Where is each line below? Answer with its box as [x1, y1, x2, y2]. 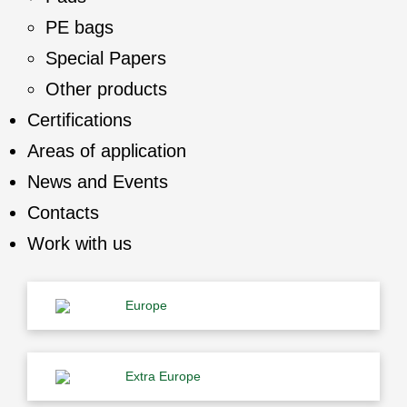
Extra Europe [124, 369, 201, 383]
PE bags [45, 17, 114, 37]
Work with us [27, 233, 132, 253]
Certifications [27, 110, 132, 130]
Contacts [27, 203, 99, 223]
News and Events [27, 172, 168, 192]
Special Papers [45, 48, 166, 68]
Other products [45, 79, 167, 99]
